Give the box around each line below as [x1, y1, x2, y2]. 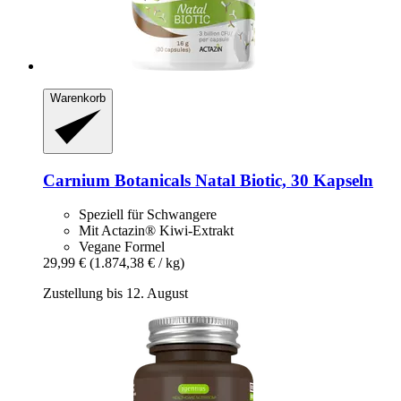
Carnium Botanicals [43, 170, 191, 190]
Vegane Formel [79, 239, 165, 255]
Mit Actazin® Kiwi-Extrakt [79, 223, 234, 239]
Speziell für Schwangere [79, 207, 217, 223]
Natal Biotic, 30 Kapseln [191, 170, 373, 190]
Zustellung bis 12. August [43, 286, 188, 302]
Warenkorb [50, 91, 106, 106]
